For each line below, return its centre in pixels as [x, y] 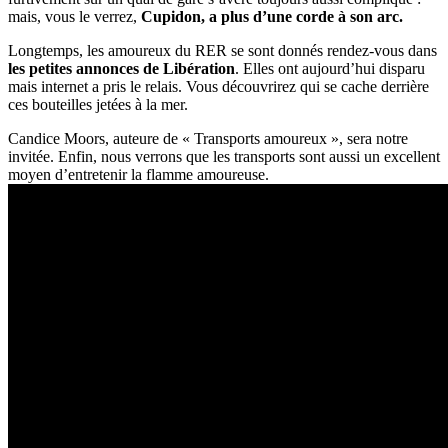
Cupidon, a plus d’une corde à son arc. [272, 16]
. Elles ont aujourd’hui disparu [330, 68]
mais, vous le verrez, [74, 16]
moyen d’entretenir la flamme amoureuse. [138, 174]
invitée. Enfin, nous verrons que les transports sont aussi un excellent [224, 156]
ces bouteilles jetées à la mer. [98, 104]
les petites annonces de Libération [121, 68]
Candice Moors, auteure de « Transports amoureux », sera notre [208, 138]
